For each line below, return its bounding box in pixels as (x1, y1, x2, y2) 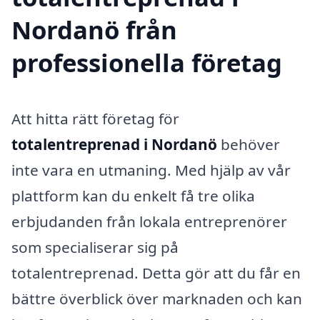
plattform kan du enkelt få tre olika (11, 186, 255, 206)
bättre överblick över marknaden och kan (11, 289, 302, 309)
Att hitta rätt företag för (11, 109, 179, 129)
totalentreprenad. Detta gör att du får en (11, 263, 301, 284)
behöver (217, 134, 280, 155)
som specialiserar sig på (11, 237, 179, 258)
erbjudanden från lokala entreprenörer (11, 211, 287, 232)
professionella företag (11, 46, 282, 80)
